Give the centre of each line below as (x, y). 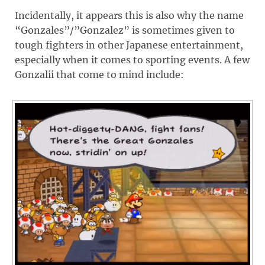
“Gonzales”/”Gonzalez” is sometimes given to (125, 30)
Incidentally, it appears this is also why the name (129, 15)
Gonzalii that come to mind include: (99, 74)
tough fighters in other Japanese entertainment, (129, 45)
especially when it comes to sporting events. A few (132, 59)
